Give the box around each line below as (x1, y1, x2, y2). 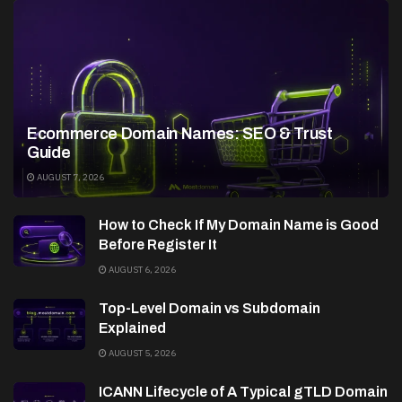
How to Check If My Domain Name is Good (99, 216, 379, 232)
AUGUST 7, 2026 (35, 170, 104, 183)
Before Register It (99, 236, 217, 252)
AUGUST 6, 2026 (107, 263, 176, 275)
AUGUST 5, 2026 (107, 346, 176, 359)
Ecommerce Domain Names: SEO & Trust (27, 124, 333, 143)
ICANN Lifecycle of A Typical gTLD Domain (99, 383, 388, 399)
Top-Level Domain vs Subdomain (99, 300, 320, 316)
